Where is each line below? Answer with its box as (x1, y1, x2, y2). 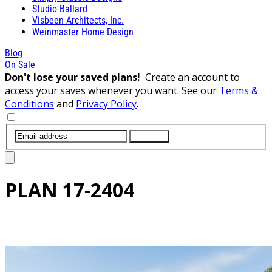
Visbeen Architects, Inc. (32, 14, 124, 26)
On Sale (5, 58, 35, 70)
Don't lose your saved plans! (5, 70, 145, 84)
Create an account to (145, 70, 240, 84)
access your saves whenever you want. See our (5, 83, 219, 97)
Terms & (219, 83, 258, 97)
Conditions (5, 97, 54, 110)
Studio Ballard (32, 2, 87, 15)
